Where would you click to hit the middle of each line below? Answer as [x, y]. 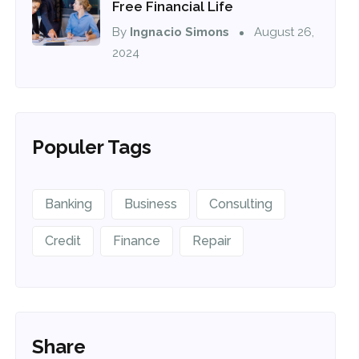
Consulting [241, 204]
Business [151, 204]
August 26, [283, 32]
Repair [212, 240]
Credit [63, 240]
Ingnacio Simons [180, 32]
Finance [137, 240]
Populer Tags [92, 147]
